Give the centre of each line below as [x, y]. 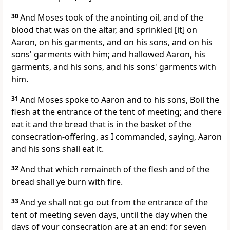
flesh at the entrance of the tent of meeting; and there [117, 112]
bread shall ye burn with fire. [67, 182]
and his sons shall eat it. [57, 149]
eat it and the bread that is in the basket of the [101, 124]
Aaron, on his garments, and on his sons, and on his [112, 42]
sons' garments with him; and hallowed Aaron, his [108, 55]
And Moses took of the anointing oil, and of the [112, 18]
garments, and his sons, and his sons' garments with [114, 67]
